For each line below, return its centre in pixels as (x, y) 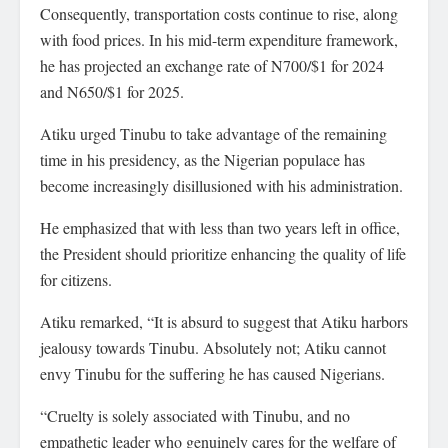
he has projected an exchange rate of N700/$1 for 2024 (212, 65)
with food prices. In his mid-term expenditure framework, (219, 39)
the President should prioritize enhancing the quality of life (223, 253)
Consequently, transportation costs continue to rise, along (219, 13)
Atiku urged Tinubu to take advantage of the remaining (213, 133)
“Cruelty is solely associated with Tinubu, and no (195, 415)
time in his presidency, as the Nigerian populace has (202, 159)
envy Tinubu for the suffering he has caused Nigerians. (212, 373)
